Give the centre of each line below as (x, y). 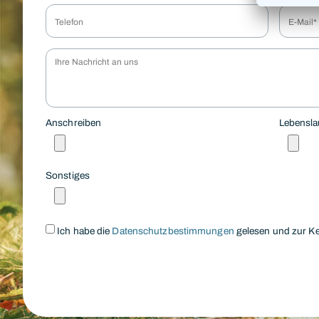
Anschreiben (74, 122)
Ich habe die (85, 231)
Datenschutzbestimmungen (173, 231)
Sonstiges (68, 175)
